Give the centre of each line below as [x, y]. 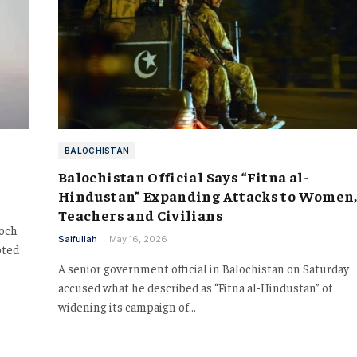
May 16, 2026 [138, 239]
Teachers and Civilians [141, 214]
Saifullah [78, 239]
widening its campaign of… [127, 306]
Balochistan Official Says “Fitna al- [183, 176]
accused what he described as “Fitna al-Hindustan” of [195, 287]
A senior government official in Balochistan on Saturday [204, 268]
